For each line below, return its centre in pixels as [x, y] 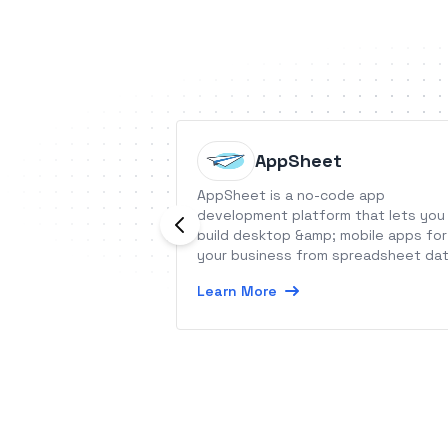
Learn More [237, 291]
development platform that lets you [321, 215]
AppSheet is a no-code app [291, 195]
